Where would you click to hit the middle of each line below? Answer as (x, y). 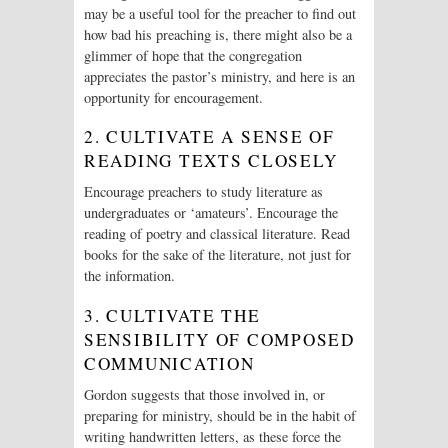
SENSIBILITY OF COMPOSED (219, 339)
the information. (129, 276)
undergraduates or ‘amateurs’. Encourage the (211, 213)
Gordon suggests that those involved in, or (204, 395)
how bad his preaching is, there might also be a (218, 34)
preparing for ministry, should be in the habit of (220, 416)
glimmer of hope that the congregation (193, 55)
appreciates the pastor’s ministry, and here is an (219, 76)
